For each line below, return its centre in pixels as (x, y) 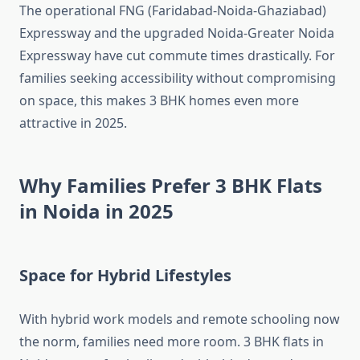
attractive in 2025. (73, 123)
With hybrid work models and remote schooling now (180, 319)
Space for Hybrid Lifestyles (125, 276)
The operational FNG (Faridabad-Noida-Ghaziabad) (173, 11)
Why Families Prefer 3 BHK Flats (171, 186)
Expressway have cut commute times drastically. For (177, 56)
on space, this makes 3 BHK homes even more (159, 101)
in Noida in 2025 (96, 211)
